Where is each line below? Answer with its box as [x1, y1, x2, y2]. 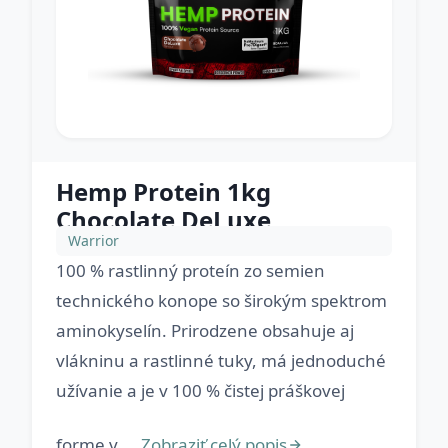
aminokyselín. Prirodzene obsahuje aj [56, 319, 354, 342]
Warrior [68, 231, 119, 250]
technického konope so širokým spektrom [56, 289, 387, 312]
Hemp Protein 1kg [56, 175, 271, 208]
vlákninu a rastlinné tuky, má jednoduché [56, 349, 386, 372]
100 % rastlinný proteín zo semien [56, 259, 325, 282]
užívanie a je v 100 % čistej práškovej [56, 379, 345, 402]
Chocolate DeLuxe [56, 203, 271, 236]
